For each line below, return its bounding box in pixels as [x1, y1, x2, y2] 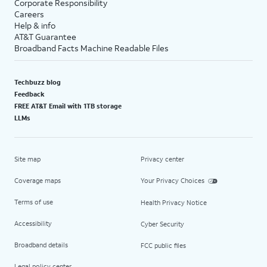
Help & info [14, 20, 55, 31]
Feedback [14, 90, 45, 98]
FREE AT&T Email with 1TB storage [14, 102, 122, 110]
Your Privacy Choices [141, 176, 204, 185]
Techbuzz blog [14, 78, 61, 86]
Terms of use [14, 198, 53, 206]
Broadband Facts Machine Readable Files [14, 42, 169, 54]
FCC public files [141, 241, 186, 250]
